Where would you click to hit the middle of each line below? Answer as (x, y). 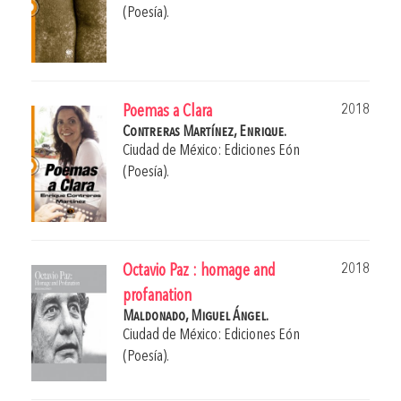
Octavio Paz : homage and (199, 272)
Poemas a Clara (167, 113)
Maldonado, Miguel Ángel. (196, 317)
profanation (157, 297)
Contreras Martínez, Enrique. (205, 132)
